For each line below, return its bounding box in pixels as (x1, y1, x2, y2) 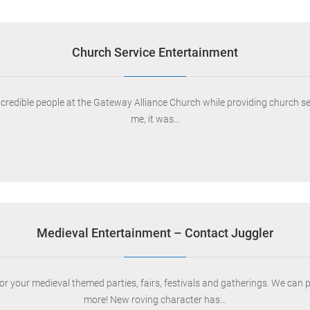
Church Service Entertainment (72, 45, 238, 60)
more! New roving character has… (84, 294, 226, 305)
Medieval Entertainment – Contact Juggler (37, 226, 273, 240)
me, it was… (130, 113, 180, 125)
